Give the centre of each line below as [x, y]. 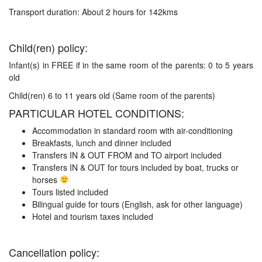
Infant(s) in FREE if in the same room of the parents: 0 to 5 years [131, 65]
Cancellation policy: [54, 252]
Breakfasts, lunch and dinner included [102, 143]
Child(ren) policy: [48, 47]
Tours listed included [70, 192]
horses [46, 180]
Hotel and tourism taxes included [93, 216]
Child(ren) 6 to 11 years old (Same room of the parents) [112, 95]
